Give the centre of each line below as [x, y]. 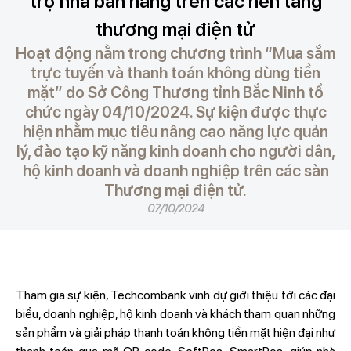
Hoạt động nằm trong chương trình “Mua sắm [175, 53]
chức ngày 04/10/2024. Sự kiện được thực [175, 112]
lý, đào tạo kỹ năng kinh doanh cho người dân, [175, 151]
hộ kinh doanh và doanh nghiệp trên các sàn [175, 171]
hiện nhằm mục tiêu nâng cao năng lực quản [175, 132]
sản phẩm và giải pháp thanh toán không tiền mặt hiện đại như [175, 333]
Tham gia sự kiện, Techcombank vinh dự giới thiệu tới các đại [175, 295]
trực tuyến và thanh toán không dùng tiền [175, 73]
